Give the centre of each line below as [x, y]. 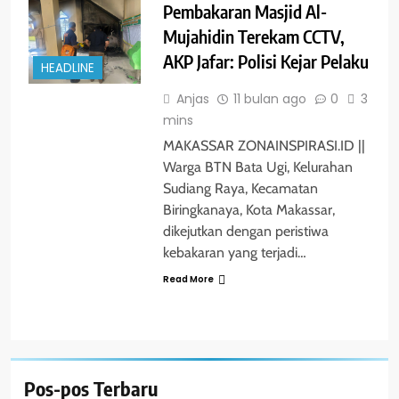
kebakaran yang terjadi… [234, 253]
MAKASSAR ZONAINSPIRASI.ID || [264, 146]
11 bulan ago [269, 99]
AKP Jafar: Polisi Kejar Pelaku [265, 61]
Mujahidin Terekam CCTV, [253, 37]
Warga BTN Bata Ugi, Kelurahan [257, 167]
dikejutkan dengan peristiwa [245, 232]
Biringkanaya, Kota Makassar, [248, 210]
